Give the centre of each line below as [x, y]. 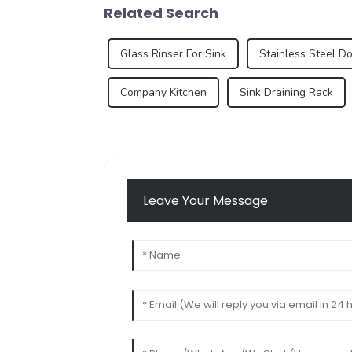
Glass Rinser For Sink [173, 53]
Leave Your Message [206, 201]
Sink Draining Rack [286, 92]
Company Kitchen [163, 92]
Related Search [161, 13]
